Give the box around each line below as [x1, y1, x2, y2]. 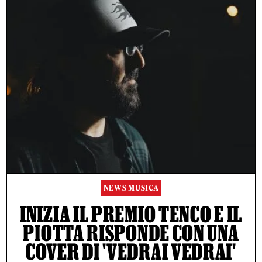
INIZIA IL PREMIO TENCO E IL [20, 202, 242, 227]
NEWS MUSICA [103, 183, 159, 194]
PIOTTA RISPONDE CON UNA [23, 220, 239, 246]
